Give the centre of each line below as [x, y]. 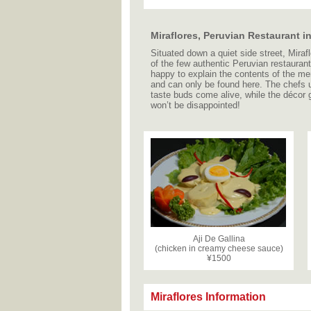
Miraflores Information [208, 297]
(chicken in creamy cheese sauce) [219, 249]
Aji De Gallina [219, 239]
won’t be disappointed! [195, 105]
